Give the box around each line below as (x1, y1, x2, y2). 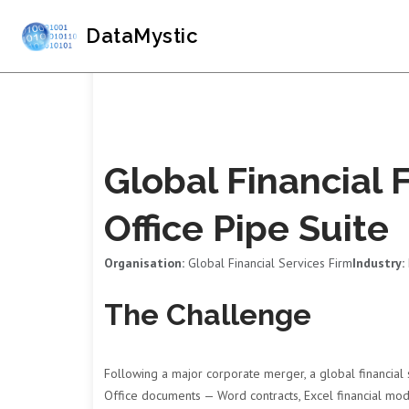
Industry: (352, 255, 404, 271)
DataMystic (86, 24, 198, 47)
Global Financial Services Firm (184, 255, 352, 271)
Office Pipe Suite (104, 206, 389, 249)
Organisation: (104, 255, 184, 271)
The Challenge (104, 298, 311, 331)
